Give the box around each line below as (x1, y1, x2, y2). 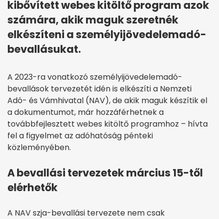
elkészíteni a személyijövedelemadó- (7, 27, 206, 42)
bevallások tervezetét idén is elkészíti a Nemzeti (7, 83, 192, 95)
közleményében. (7, 142, 71, 153)
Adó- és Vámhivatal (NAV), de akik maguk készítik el (7, 95, 207, 107)
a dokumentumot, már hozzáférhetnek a (7, 107, 164, 118)
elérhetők (7, 180, 58, 195)
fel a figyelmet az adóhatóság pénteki (7, 130, 153, 142)
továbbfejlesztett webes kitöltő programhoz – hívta (7, 118, 208, 130)
